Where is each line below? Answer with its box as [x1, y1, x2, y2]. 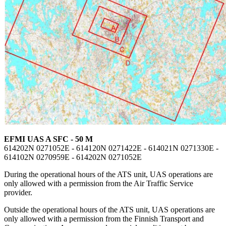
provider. [4, 188, 32, 197]
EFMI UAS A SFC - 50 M [4, 135, 93, 144]
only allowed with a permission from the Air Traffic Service [4, 179, 193, 188]
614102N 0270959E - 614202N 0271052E [4, 153, 142, 162]
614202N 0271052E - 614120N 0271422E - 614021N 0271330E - [4, 144, 218, 153]
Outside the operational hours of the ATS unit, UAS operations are [4, 205, 215, 214]
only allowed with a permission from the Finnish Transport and [4, 214, 204, 223]
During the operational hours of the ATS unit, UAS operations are [4, 170, 213, 179]
